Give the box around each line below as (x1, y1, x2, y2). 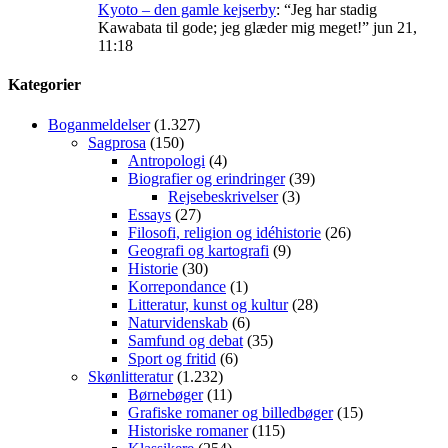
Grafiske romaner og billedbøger (128, 403, 333, 421)
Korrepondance (128, 277, 226, 295)
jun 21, (373, 19, 417, 37)
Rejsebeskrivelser (168, 187, 278, 205)
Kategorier (8, 76, 81, 94)
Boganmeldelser (48, 115, 150, 133)
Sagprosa (88, 133, 146, 151)
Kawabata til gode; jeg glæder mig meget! (98, 19, 362, 37)
